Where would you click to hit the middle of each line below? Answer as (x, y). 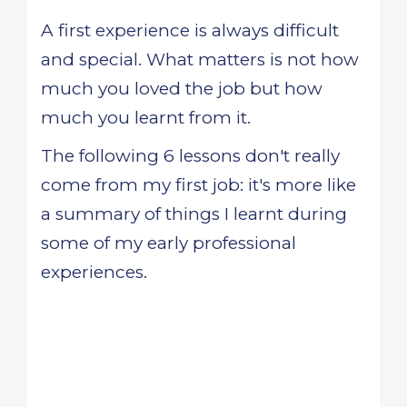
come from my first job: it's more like (199, 185)
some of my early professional (169, 243)
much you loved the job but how (182, 89)
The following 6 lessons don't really (190, 156)
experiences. (94, 272)
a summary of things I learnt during (194, 214)
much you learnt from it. (146, 118)
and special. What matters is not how (200, 60)
